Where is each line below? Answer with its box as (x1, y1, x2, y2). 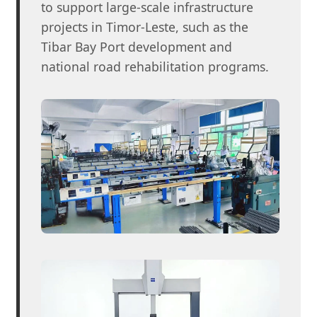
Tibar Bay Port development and (41, 38, 232, 55)
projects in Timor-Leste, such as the (41, 18, 248, 35)
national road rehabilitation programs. (41, 57, 269, 75)
